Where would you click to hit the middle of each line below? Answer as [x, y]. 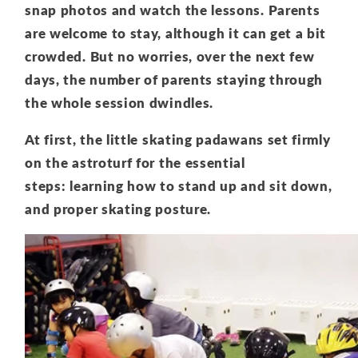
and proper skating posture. [118, 209]
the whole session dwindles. [119, 102]
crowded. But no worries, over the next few [170, 56]
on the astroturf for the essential [135, 163]
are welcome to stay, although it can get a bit [176, 33]
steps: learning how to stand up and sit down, [179, 186]
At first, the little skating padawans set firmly [178, 140]
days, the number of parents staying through [174, 79]
